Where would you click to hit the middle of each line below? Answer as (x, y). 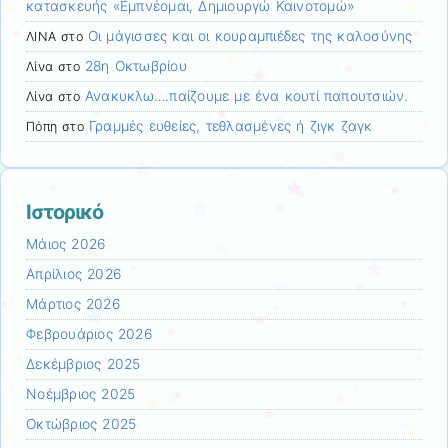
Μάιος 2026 (66, 243)
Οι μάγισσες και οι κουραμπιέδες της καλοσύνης (250, 35)
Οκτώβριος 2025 (81, 423)
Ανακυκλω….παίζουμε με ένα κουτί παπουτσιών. (246, 95)
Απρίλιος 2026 (74, 273)
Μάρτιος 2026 (73, 303)
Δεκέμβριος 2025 (83, 363)
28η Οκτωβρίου (135, 65)
